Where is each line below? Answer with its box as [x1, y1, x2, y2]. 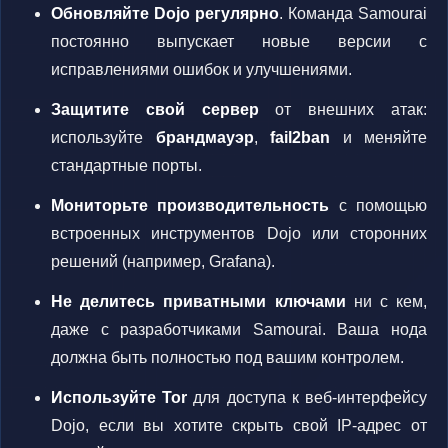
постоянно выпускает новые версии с [51, 33, 427, 50]
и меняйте [330, 129, 427, 146]
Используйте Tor [51, 389, 188, 406]
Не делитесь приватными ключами [51, 293, 346, 310]
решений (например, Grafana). [51, 253, 275, 270]
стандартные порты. [51, 157, 202, 174]
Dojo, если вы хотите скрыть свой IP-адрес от [51, 417, 427, 434]
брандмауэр [155, 129, 254, 146]
